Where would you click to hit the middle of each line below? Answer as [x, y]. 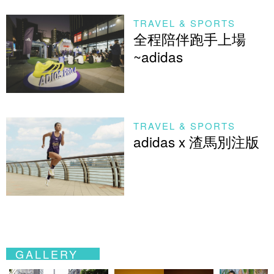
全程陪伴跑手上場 [189, 38]
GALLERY [47, 254]
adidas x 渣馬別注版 [196, 141]
